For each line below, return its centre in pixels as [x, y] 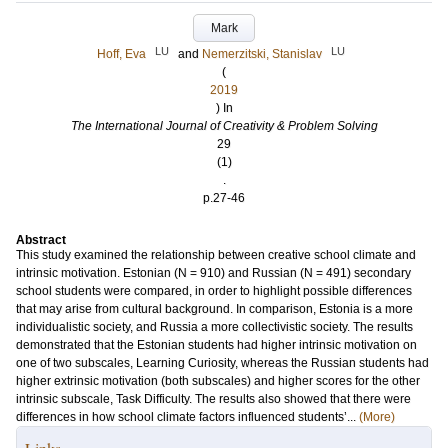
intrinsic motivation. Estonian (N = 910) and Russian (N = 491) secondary [213, 273]
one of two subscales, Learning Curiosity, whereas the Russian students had [222, 363]
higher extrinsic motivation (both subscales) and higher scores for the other [218, 381]
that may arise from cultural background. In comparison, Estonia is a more [214, 309]
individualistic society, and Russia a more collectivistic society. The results [214, 327]
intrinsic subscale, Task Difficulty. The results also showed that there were [213, 399]
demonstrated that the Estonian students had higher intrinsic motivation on [216, 345]
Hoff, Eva [121, 54]
